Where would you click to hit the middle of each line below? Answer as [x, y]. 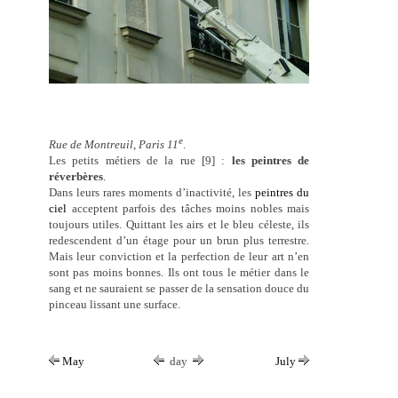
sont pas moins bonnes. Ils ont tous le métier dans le [179, 273]
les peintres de [271, 161]
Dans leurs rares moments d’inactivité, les [152, 193]
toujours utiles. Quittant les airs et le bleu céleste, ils [179, 225]
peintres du [283, 193]
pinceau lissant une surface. [115, 305]
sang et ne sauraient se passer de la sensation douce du [179, 289]
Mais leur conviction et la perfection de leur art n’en [179, 257]
